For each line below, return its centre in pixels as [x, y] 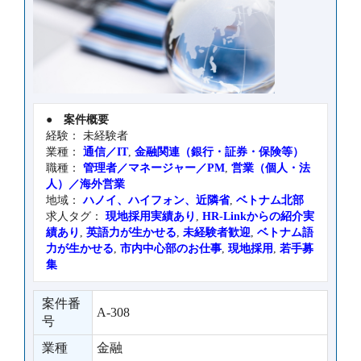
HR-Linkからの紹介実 [258, 217]
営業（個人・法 [271, 168]
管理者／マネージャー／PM [154, 168]
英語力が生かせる [131, 233]
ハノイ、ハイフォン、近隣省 [156, 201]
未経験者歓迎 [217, 233]
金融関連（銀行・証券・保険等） [219, 152]
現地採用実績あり [151, 217]
